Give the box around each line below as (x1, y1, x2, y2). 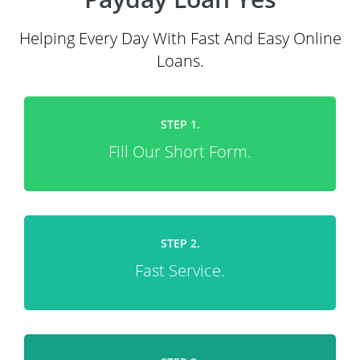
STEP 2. (160, 235, 200, 251)
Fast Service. (135, 260, 225, 281)
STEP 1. (160, 117, 200, 132)
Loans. (156, 50, 204, 72)
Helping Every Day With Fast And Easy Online (18, 27, 342, 49)
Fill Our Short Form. (108, 141, 252, 162)
